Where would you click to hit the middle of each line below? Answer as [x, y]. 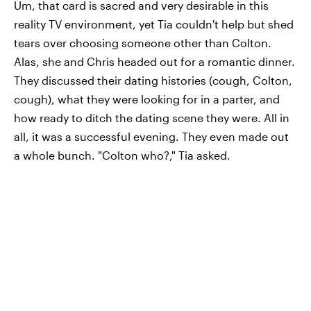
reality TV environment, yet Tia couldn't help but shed [154, 24]
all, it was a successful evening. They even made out [151, 136]
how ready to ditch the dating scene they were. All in [152, 118]
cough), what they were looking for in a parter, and [147, 99]
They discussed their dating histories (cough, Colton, [153, 80]
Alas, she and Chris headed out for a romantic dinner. [154, 61]
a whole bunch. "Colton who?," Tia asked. [122, 155]
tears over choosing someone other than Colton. [143, 43]
